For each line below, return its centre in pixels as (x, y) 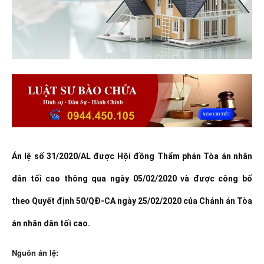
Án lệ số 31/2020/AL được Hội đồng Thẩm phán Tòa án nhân (132, 156)
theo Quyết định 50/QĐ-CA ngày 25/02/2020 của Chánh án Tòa (132, 201)
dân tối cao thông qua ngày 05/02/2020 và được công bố (132, 179)
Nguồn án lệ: (35, 253)
